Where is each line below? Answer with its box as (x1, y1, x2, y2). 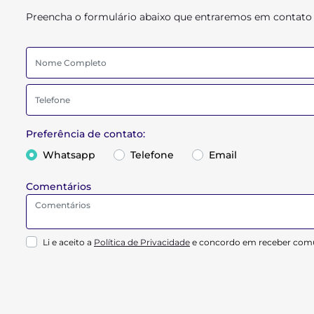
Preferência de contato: (26, 128, 145, 140)
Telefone (130, 148, 174, 161)
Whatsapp (43, 148, 95, 161)
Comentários (26, 179, 91, 193)
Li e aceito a (43, 236, 94, 247)
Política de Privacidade (94, 236, 190, 247)
